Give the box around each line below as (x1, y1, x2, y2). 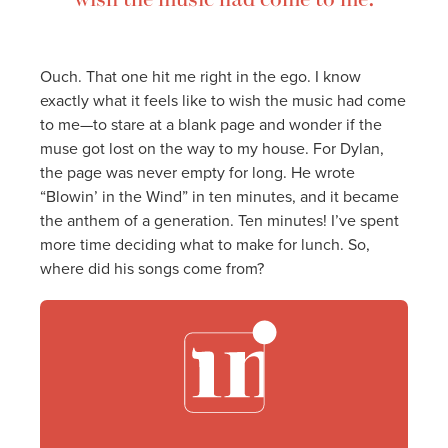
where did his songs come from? (40, 256, 264, 279)
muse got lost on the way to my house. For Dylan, (40, 136, 384, 159)
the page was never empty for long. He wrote (40, 160, 355, 183)
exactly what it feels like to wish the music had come (40, 88, 406, 111)
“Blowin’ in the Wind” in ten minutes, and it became (40, 184, 399, 207)
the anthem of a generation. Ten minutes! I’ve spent (40, 208, 399, 231)
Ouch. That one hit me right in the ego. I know (40, 64, 361, 87)
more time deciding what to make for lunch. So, (40, 232, 370, 255)
